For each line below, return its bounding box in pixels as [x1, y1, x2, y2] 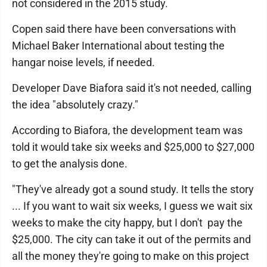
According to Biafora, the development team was [12, 124, 243, 136]
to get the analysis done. [12, 157, 128, 170]
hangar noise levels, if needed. [12, 56, 155, 69]
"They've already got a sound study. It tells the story [12, 183, 254, 195]
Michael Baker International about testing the [12, 39, 225, 52]
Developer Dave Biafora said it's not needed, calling [12, 82, 252, 94]
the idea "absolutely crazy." [12, 98, 138, 111]
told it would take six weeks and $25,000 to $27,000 [12, 141, 254, 153]
